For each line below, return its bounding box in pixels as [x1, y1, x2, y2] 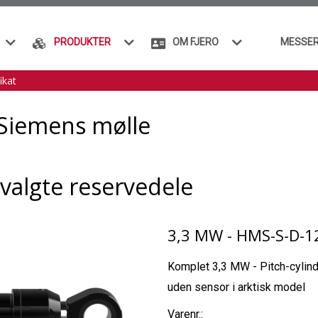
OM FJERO [172, 36, 219, 48]
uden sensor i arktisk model [168, 280, 305, 294]
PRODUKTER [54, 36, 111, 48]
